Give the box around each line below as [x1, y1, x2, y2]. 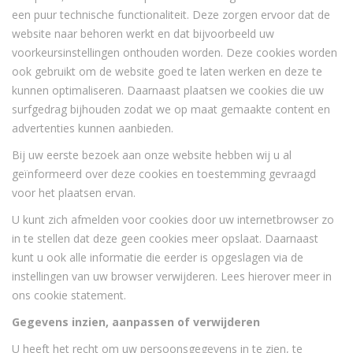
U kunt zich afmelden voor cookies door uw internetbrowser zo [12, 212, 334, 227]
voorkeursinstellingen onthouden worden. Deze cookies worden [12, 45, 337, 60]
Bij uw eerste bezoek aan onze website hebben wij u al [12, 147, 292, 162]
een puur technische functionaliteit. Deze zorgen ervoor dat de [12, 7, 330, 22]
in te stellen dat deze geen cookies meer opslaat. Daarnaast [12, 231, 318, 246]
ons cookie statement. [12, 288, 126, 303]
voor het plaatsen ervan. [12, 185, 136, 200]
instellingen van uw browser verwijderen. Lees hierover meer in [12, 269, 332, 284]
